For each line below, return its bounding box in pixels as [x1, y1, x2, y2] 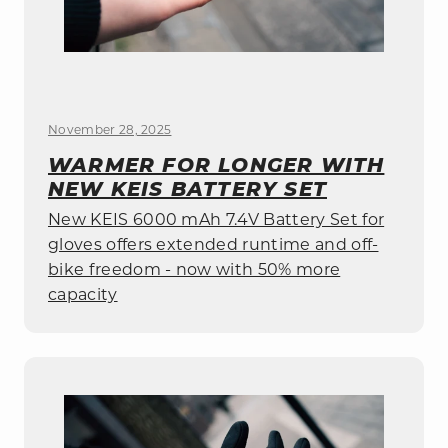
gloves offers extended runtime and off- [48, 237, 379, 254]
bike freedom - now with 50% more [48, 262, 341, 279]
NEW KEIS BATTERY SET [48, 176, 327, 201]
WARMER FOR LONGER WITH [48, 152, 385, 177]
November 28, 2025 [48, 124, 172, 137]
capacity [48, 287, 118, 304]
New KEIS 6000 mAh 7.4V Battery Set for [48, 212, 385, 229]
